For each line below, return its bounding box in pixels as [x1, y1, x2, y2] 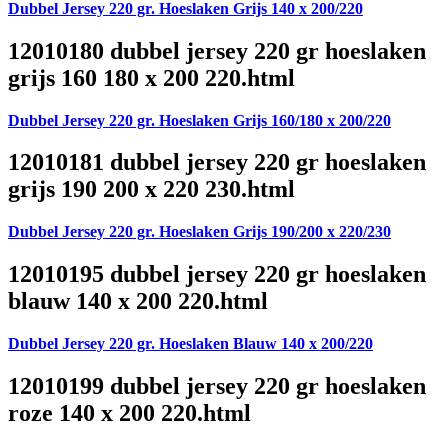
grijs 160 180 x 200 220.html [8, 64, 295, 91]
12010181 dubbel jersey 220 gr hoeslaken [8, 149, 426, 176]
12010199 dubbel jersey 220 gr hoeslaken [8, 373, 426, 400]
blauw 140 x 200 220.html [8, 288, 268, 315]
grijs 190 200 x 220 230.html [8, 176, 295, 203]
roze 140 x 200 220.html [8, 400, 251, 427]
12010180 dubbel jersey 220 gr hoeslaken [8, 37, 426, 64]
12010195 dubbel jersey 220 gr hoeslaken [8, 261, 426, 288]
